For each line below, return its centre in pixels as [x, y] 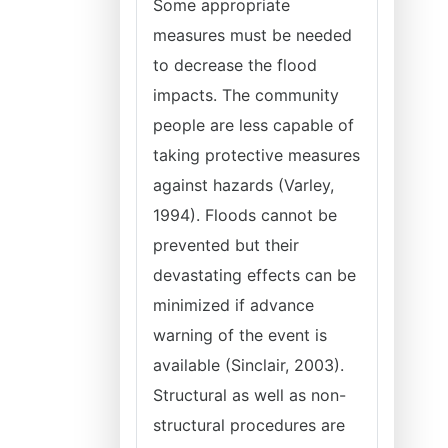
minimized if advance [233, 305]
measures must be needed [252, 35]
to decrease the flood [235, 65]
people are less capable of [253, 125]
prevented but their [226, 245]
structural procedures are [249, 425]
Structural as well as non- [249, 395]
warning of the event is [240, 335]
